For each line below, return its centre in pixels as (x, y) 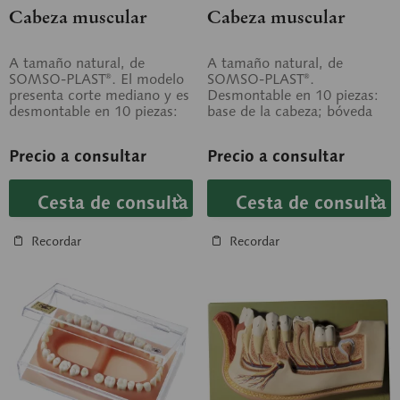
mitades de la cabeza (75, 127)
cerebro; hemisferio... (275, 143)
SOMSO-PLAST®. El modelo (96, 79)
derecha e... (46, 143)
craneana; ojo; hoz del (277, 127)
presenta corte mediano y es (99, 95)
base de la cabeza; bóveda (290, 111)
